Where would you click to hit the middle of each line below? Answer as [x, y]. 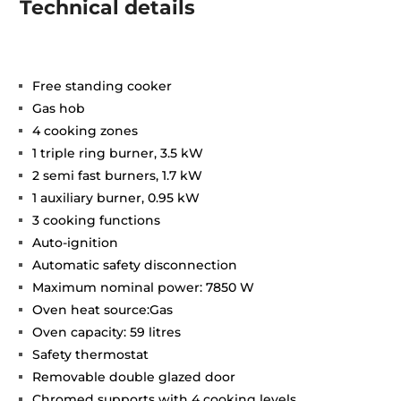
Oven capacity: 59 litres [107, 332]
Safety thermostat [91, 354]
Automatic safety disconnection [135, 265]
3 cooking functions [97, 220]
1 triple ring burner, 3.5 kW [118, 153]
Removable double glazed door [134, 377]
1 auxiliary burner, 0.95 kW [116, 198]
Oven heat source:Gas [103, 310]
